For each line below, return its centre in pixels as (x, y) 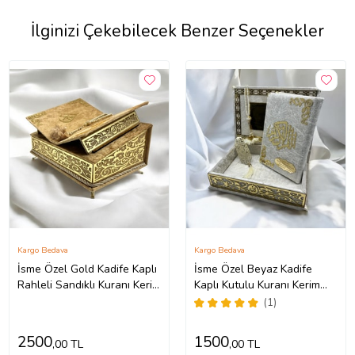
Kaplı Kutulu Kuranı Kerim (257, 285)
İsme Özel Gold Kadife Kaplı (87, 269)
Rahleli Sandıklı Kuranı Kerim (89, 285)
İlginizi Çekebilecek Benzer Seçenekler (177, 31)
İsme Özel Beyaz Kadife (253, 269)
